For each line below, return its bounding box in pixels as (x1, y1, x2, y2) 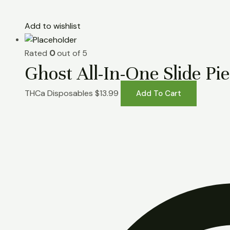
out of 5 (55, 48, 87, 59)
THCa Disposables (25, 88, 95, 99)
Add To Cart (136, 88, 181, 99)
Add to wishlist (25, 21, 81, 32)
